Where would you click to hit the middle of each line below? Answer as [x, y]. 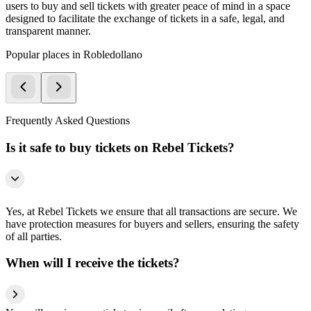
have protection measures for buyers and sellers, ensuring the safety [152, 224]
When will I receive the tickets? [93, 263]
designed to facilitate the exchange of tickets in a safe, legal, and [145, 19]
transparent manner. [48, 31]
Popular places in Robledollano [74, 55]
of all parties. [34, 236]
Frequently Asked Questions [68, 121]
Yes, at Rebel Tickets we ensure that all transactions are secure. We [151, 211]
